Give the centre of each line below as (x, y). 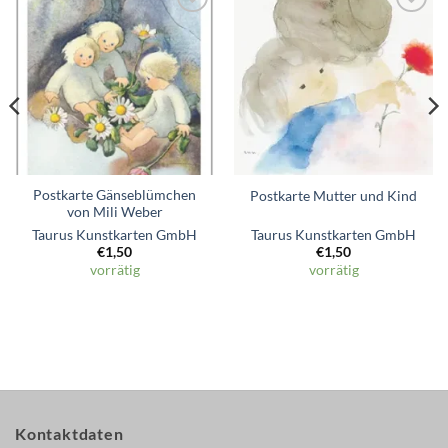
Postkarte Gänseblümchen (114, 195)
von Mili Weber (114, 212)
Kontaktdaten (69, 433)
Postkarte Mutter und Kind (333, 195)
